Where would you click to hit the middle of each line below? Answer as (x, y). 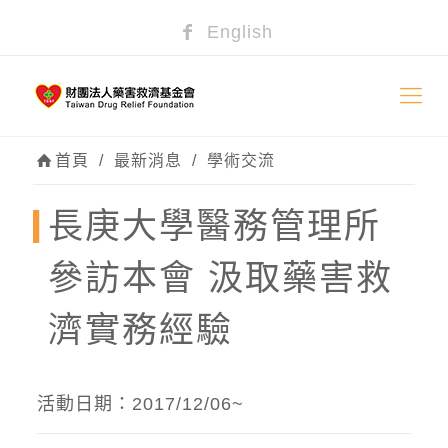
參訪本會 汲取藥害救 (220, 277)
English (236, 32)
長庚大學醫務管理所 (214, 225)
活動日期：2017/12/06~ (140, 404)
